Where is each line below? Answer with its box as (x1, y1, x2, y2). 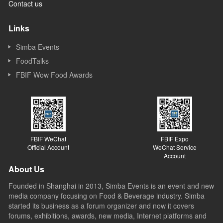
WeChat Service (153, 143, 197, 151)
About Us (8, 163, 44, 175)
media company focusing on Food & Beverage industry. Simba (8, 191, 205, 201)
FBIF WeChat (30, 134, 66, 143)
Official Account (27, 143, 69, 151)
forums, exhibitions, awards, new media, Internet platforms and (8, 211, 207, 221)
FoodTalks (16, 56, 49, 66)
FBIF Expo (161, 134, 189, 143)
